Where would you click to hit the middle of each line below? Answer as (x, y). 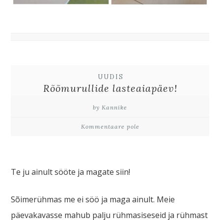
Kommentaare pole (110, 126)
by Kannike (110, 107)
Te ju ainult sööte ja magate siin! (71, 172)
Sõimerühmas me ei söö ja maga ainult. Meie (93, 199)
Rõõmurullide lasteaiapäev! (110, 88)
